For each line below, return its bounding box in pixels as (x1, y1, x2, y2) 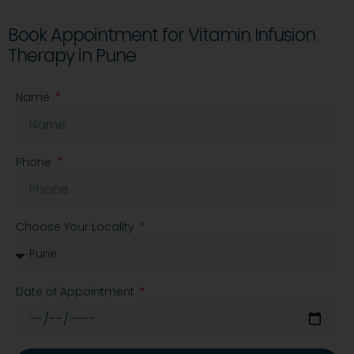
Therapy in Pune (8, 43, 136, 69)
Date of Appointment (16, 284, 137, 300)
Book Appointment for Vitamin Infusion (8, 22, 315, 48)
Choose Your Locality (16, 219, 137, 235)
